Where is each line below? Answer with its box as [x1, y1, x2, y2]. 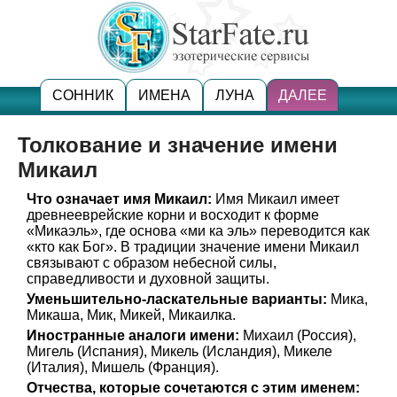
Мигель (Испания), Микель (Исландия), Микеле [27, 344, 332, 359]
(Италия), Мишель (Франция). [27, 360, 219, 375]
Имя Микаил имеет [212, 191, 339, 206]
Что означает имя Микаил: [27, 191, 212, 206]
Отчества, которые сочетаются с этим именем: [27, 380, 360, 395]
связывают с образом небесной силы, [27, 255, 276, 270]
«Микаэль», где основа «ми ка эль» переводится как [27, 223, 370, 238]
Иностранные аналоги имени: [27, 328, 239, 343]
